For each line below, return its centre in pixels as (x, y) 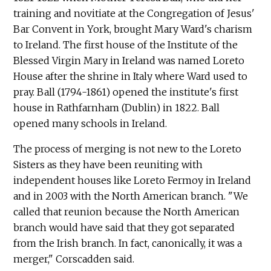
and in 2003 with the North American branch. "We (131, 196)
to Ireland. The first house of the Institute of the (126, 44)
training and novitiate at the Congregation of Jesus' (134, 13)
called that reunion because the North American (127, 211)
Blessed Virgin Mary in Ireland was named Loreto (129, 60)
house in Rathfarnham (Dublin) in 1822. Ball (117, 107)
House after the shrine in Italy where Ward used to (131, 76)
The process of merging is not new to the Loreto (128, 149)
